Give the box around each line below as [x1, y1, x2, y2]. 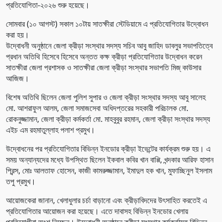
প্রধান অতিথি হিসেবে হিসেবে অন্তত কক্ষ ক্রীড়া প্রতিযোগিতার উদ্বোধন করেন [6, 51, 202, 62]
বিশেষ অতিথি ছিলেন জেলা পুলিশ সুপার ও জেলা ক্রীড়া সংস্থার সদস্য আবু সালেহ [6, 91, 206, 103]
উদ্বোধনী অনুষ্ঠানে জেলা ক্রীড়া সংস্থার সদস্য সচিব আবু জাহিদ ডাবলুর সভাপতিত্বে [6, 40, 213, 51]
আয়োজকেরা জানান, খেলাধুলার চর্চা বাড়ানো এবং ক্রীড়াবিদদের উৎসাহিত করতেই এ [6, 194, 207, 206]
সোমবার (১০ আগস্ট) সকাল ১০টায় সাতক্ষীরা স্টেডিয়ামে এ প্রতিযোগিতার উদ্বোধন [6, 18, 208, 29]
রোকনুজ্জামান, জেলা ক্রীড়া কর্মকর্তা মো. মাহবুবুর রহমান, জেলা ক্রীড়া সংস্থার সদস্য [6, 113, 210, 124]
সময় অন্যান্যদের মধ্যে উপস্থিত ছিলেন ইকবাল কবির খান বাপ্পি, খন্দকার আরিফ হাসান [6, 154, 214, 165]
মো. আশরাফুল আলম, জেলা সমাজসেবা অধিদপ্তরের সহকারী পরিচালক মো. [6, 102, 188, 113]
